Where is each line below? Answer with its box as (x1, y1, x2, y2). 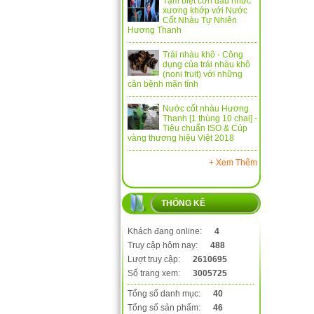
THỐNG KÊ (161, 198, 205, 208)
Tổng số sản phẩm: (128, 303, 203, 313)
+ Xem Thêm (209, 158, 257, 168)
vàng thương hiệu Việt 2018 (128, 133, 234, 143)
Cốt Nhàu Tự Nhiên (163, 15, 237, 25)
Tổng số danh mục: (128, 289, 203, 299)
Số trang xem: (128, 268, 182, 278)
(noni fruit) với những (163, 69, 243, 79)
